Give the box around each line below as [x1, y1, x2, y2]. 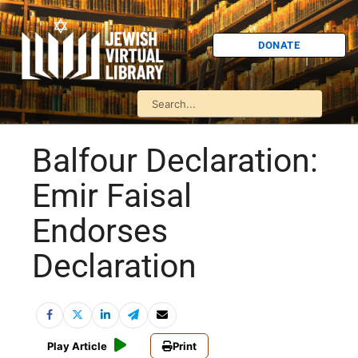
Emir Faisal [32, 177, 192, 216]
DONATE [258, 38, 300, 51]
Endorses [32, 212, 168, 251]
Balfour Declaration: [32, 141, 318, 181]
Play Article [47, 340, 107, 353]
